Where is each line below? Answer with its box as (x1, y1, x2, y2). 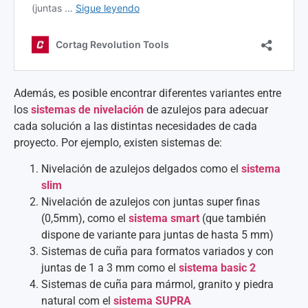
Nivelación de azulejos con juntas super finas (41, 195, 260, 209)
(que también (199, 212, 266, 225)
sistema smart (129, 212, 199, 225)
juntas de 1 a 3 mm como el (41, 261, 179, 275)
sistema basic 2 (179, 261, 256, 275)
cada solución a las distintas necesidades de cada (14, 119, 257, 133)
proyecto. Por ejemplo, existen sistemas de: (14, 135, 222, 149)
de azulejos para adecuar (144, 102, 268, 116)
